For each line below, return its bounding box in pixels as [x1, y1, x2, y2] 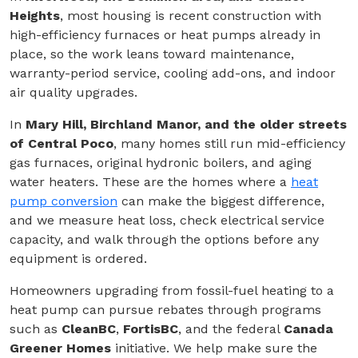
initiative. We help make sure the [111, 340, 317, 356]
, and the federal [178, 321, 284, 337]
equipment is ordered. [10, 251, 147, 267]
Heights [10, 8, 60, 24]
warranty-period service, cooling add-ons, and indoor [10, 66, 336, 82]
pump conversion [10, 193, 117, 209]
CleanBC [62, 321, 116, 337]
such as [10, 321, 62, 337]
